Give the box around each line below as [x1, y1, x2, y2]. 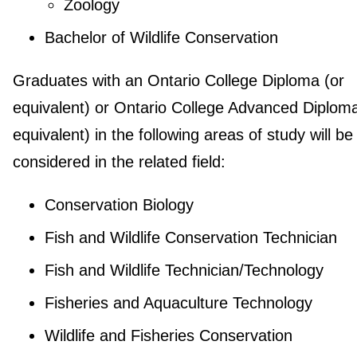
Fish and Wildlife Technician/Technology [44, 261, 324, 280]
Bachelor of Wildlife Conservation [44, 29, 278, 47]
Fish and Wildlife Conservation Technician [44, 229, 337, 247]
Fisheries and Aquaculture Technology [44, 294, 312, 312]
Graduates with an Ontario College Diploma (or [12, 72, 344, 90]
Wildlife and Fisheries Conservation [44, 327, 292, 345]
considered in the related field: [12, 153, 226, 171]
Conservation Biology [44, 196, 194, 214]
